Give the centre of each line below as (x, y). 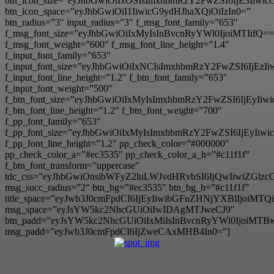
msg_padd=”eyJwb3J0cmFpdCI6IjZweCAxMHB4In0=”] (117, 231)
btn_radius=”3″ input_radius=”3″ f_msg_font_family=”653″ (121, 22)
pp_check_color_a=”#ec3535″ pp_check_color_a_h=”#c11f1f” (127, 154)
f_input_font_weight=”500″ (59, 88)
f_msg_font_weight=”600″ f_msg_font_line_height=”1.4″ (117, 44)
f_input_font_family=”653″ (58, 55)
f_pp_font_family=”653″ (53, 121)
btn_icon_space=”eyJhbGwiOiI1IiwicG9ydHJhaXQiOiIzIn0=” (128, 11)
